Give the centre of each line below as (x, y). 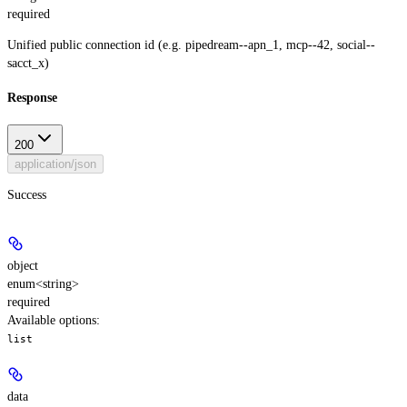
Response (32, 98)
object (23, 265)
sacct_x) (28, 63)
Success (27, 194)
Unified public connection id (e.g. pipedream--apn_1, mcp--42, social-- (191, 45)
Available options (52, 320)
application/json (55, 164)
